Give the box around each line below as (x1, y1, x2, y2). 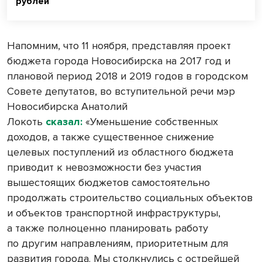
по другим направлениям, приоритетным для (7, 237, 228, 250)
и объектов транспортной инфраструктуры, (7, 206, 220, 220)
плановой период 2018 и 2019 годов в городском (7, 70, 248, 83)
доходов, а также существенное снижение (7, 130, 214, 144)
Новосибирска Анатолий (7, 100, 127, 113)
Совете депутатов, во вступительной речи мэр (7, 85, 235, 98)
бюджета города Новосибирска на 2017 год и (7, 54, 230, 68)
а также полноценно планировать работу (7, 222, 208, 235)
